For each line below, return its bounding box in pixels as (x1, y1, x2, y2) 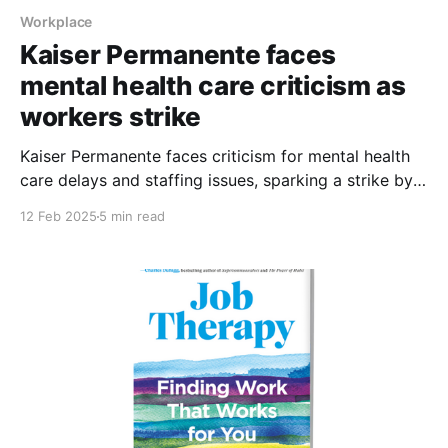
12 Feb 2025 (20, 208, 97, 225)
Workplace (20, 13, 93, 31)
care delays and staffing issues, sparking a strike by (20, 170, 413, 191)
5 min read (99, 208, 165, 225)
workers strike (20, 101, 201, 133)
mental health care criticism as (20, 70, 406, 102)
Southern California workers (20, 194, 232, 215)
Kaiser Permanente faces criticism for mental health (20, 146, 410, 167)
